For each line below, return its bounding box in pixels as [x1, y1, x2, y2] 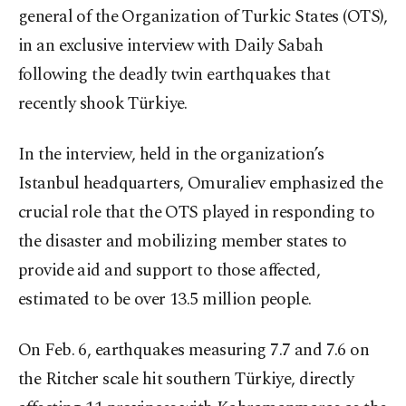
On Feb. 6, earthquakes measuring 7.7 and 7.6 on [18, 337, 370, 364]
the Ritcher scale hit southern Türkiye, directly [18, 366, 354, 393]
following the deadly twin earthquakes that [18, 62, 331, 89]
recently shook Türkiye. [18, 91, 188, 118]
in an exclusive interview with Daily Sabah [18, 33, 324, 60]
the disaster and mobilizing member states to [18, 228, 347, 256]
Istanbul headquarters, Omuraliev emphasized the [18, 170, 383, 198]
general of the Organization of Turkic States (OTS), [18, 4, 388, 31]
